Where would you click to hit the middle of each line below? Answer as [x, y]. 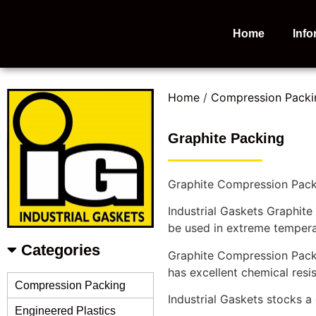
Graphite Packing [226, 138]
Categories [59, 250]
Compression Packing [70, 286]
